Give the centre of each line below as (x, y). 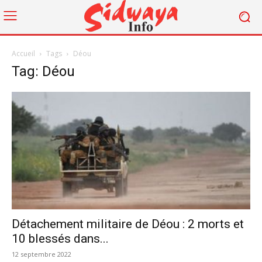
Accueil (23, 53)
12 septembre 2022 (42, 254)
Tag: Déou (43, 71)
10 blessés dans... (60, 239)
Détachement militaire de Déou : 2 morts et (128, 224)
